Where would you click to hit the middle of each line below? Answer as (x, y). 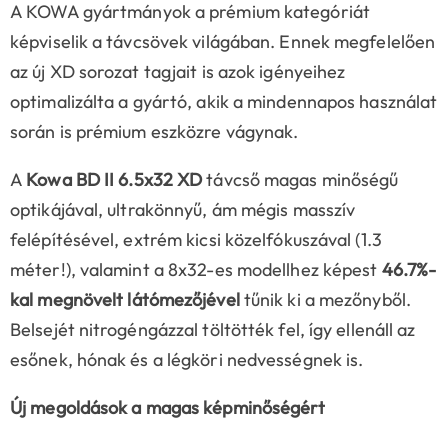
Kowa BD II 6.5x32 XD (114, 180)
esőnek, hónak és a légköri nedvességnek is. (187, 360)
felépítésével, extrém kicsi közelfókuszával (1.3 (196, 240)
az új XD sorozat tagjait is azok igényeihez (178, 72)
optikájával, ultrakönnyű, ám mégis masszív (183, 210)
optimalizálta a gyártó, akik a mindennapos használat (224, 102)
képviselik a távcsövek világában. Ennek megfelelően (223, 42)
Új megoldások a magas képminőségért (168, 408)
